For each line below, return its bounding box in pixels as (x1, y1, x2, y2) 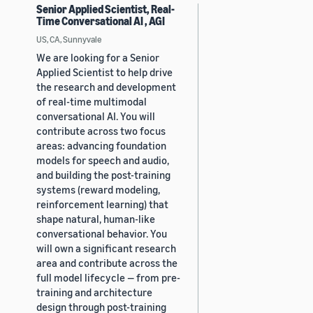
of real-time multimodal (36, 94, 147, 108)
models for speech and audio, (36, 153, 169, 166)
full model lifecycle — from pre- (36, 270, 180, 284)
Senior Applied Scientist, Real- (36, 1, 175, 16)
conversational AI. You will (36, 109, 155, 122)
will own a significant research (36, 241, 176, 254)
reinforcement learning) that (36, 197, 168, 210)
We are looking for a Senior (36, 50, 159, 64)
